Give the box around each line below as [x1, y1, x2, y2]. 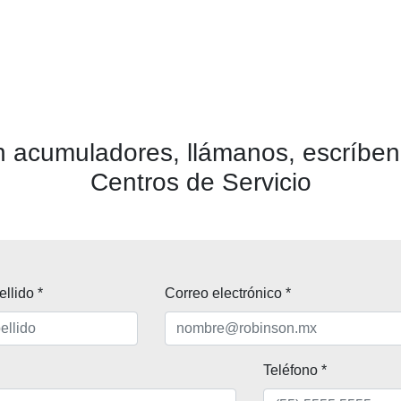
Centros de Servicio [90, 168, 311, 197]
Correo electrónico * [164, 286, 291, 302]
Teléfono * [263, 363, 328, 379]
